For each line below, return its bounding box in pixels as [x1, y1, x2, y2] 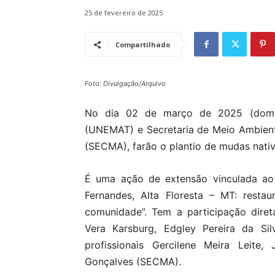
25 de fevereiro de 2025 [85, 8, 163, 18]
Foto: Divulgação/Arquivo [85, 79, 166, 88]
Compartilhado [115, 40, 170, 50]
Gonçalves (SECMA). [85, 255, 181, 268]
